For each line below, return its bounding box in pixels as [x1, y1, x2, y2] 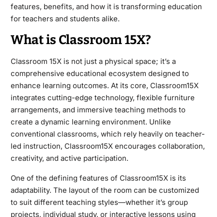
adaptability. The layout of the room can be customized [10, 186, 199, 195]
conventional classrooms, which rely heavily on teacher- [10, 129, 205, 139]
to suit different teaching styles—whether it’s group [10, 198, 188, 207]
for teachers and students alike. [10, 14, 120, 23]
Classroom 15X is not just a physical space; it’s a [10, 57, 176, 66]
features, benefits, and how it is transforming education [10, 2, 202, 11]
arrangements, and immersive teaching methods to [10, 105, 186, 114]
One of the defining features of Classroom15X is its [10, 173, 186, 183]
